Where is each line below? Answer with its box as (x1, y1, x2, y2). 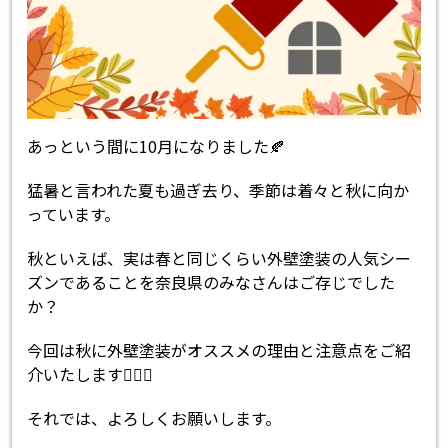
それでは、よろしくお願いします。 (27, 405, 282, 430)
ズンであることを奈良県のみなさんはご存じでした (27, 269, 396, 294)
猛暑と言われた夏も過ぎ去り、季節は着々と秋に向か (27, 177, 410, 202)
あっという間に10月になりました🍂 (27, 133, 286, 158)
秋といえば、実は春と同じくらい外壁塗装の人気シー (27, 245, 412, 270)
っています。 (27, 201, 121, 226)
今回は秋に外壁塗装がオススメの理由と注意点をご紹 (27, 337, 412, 362)
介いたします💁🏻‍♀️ (27, 361, 154, 386)
